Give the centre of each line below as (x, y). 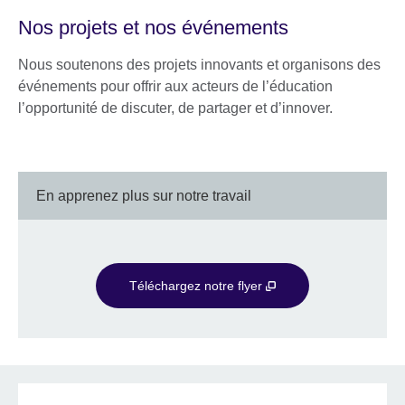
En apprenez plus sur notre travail (144, 196)
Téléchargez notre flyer (197, 286)
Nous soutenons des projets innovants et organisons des (199, 65)
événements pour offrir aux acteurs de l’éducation (175, 87)
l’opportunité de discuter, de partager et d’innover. (175, 108)
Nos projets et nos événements (153, 28)
